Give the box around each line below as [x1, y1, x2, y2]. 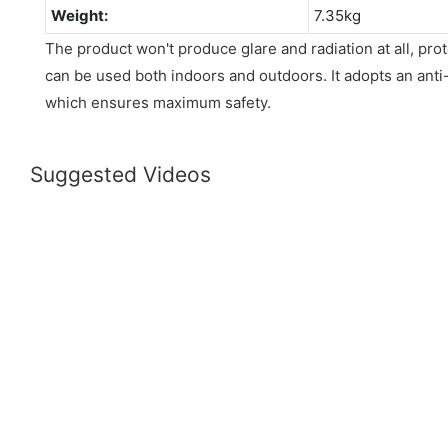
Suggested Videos [30, 162, 211, 188]
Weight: [50, 5, 108, 25]
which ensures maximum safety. [45, 92, 271, 112]
